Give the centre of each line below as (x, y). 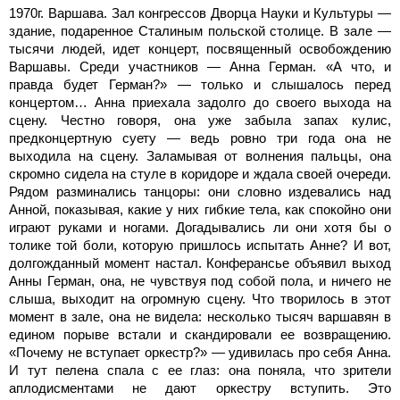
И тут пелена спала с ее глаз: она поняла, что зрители (200, 370)
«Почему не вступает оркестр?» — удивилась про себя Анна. (200, 352)
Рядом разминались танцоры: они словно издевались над (200, 191)
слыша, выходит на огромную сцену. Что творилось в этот (200, 298)
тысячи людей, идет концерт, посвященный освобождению (200, 48)
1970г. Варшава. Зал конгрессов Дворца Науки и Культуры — (200, 12)
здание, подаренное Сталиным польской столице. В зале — (200, 30)
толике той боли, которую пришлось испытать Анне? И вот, (200, 245)
